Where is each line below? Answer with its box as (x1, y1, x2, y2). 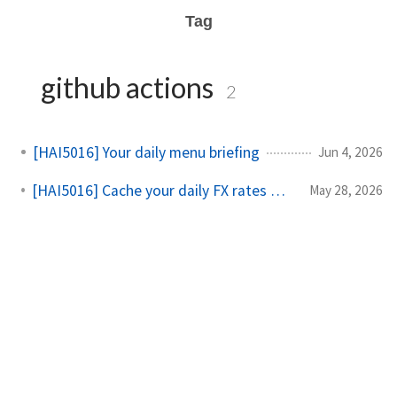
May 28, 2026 (309, 181, 383, 198)
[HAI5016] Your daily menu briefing (33, 142, 260, 162)
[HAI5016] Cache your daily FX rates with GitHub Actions (269, 180, 285, 200)
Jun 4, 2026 (318, 143, 383, 160)
